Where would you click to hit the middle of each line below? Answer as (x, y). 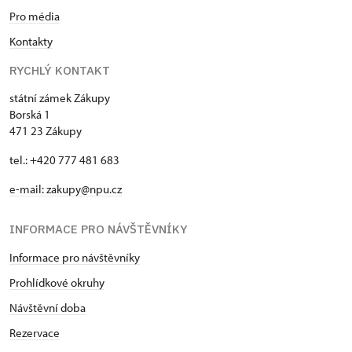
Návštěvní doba (48, 307)
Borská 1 (30, 114)
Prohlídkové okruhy (57, 282)
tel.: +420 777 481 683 (64, 159)
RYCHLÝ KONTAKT (60, 70)
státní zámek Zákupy (60, 97)
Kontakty (31, 41)
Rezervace (35, 332)
